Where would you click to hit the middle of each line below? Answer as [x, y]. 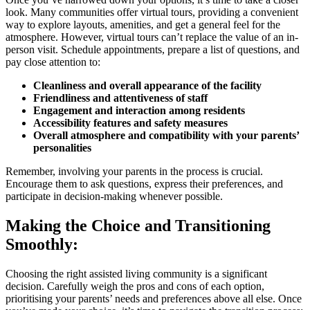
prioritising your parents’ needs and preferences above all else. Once [154, 299]
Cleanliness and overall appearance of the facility [147, 86]
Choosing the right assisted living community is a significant [136, 274]
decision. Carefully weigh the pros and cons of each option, [135, 286]
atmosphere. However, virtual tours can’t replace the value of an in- [152, 37]
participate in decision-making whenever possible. [114, 197]
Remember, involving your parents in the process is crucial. [134, 172]
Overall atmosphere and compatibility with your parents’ [166, 136]
